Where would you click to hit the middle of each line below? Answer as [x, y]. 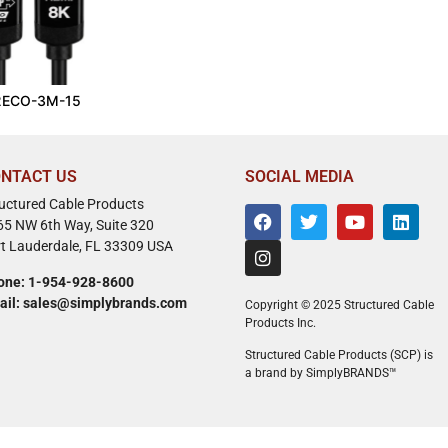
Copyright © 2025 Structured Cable [340, 304]
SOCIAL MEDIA [300, 176]
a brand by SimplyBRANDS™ [321, 373]
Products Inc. [281, 322]
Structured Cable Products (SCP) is [339, 355]
